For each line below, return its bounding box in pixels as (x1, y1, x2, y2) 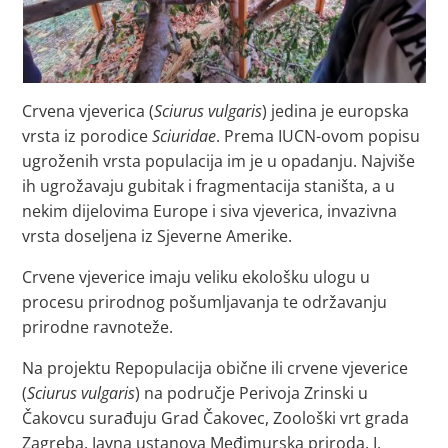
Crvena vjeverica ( (22, 100, 155, 122)
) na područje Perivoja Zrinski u (135, 382, 369, 404)
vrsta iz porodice (22, 125, 153, 147)
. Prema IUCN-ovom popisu (216, 125, 421, 147)
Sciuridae (152, 125, 217, 147)
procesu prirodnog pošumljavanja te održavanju (22, 291, 388, 313)
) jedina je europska (262, 100, 410, 122)
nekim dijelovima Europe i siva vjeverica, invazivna (22, 200, 398, 222)
